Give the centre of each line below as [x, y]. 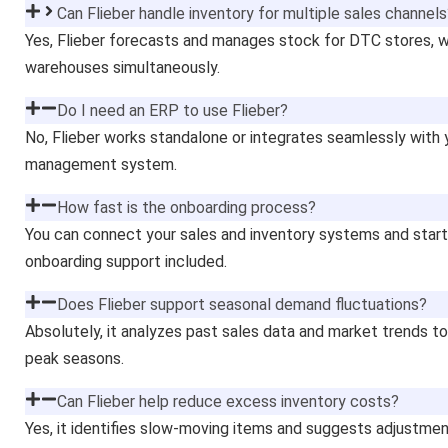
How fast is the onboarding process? [186, 207]
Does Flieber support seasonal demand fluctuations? [242, 304]
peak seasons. [74, 358]
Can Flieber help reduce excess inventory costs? [228, 401]
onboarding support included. [126, 261]
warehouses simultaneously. [122, 67]
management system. [101, 164]
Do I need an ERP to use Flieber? [172, 110]
